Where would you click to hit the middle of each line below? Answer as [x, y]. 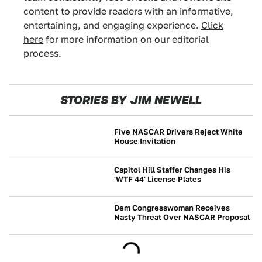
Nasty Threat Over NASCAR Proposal [182, 217]
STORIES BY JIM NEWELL [131, 100]
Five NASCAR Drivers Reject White [179, 132]
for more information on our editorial [126, 39]
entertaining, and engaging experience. [112, 25]
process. [42, 54]
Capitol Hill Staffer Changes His [173, 170]
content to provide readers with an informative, [128, 11]
